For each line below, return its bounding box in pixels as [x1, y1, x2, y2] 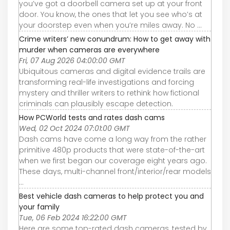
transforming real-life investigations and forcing [19, 77, 194, 88]
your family [19, 202, 60, 213]
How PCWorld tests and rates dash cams [19, 112, 165, 123]
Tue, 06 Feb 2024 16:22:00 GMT [19, 213, 127, 223]
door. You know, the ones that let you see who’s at [19, 9, 202, 20]
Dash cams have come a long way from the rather [19, 134, 206, 145]
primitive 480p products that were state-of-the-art [19, 145, 205, 156]
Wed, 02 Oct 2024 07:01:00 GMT [19, 123, 130, 134]
